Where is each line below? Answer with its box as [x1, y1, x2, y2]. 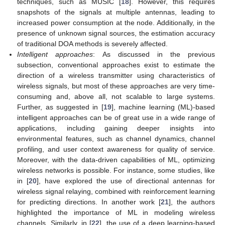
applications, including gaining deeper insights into [17, 124, 215, 132]
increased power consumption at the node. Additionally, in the [17, 19, 215, 27]
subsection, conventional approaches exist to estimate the [17, 61, 215, 69]
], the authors [169, 198, 215, 206]
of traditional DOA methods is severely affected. [17, 40, 168, 48]
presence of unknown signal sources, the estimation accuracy [17, 29, 215, 37]
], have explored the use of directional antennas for [37, 177, 215, 185]
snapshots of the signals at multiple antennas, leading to [17, 8, 215, 16]
